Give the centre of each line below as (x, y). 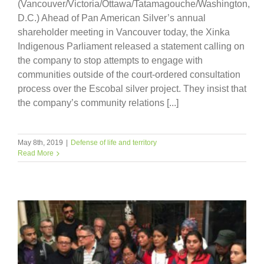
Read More (36, 154)
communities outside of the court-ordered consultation (129, 75)
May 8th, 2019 (40, 143)
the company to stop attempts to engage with (110, 61)
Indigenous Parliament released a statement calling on (131, 47)
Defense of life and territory (114, 143)
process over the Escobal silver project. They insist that (132, 89)
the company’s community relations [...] (98, 103)
